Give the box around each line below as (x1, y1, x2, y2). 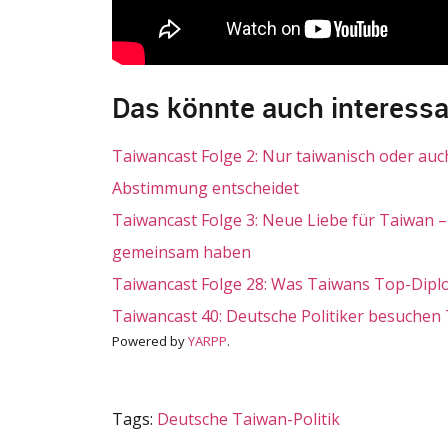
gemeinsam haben (112, 240, 251, 263)
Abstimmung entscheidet (112, 176, 299, 199)
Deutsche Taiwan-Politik (157, 407, 340, 430)
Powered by (112, 331, 188, 350)
